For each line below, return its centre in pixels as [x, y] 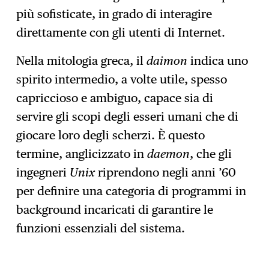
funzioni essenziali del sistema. [101, 228]
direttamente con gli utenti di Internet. [121, 32]
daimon [167, 60]
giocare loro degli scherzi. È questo [111, 135]
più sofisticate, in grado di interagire [114, 14]
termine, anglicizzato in [82, 153]
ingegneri [43, 172]
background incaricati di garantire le [115, 209]
